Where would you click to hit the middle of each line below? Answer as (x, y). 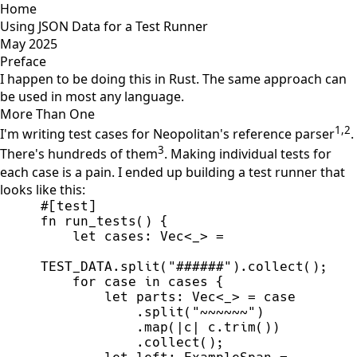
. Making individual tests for (248, 154)
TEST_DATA (77, 266)
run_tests (101, 221)
